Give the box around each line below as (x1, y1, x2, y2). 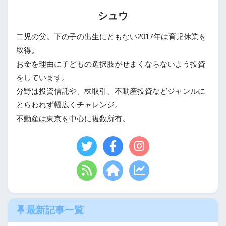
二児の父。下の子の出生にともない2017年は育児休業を (16, 32, 206, 41)
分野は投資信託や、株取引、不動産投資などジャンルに (16, 87, 205, 95)
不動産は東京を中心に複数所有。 (16, 114, 130, 123)
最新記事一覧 (26, 204, 84, 215)
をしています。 (16, 73, 69, 82)
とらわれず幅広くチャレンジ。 (16, 100, 122, 109)
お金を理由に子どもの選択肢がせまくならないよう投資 (16, 60, 205, 68)
